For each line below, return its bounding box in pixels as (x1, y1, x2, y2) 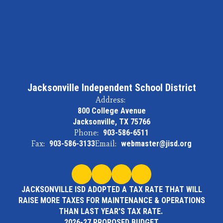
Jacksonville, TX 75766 (73, 117, 150, 126)
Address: (95, 95, 125, 105)
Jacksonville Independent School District (27, 82, 196, 94)
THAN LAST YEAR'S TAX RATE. (58, 207, 165, 216)
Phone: (74, 128, 99, 137)
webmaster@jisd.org (121, 139, 192, 148)
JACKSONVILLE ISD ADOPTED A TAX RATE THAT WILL (21, 185, 202, 194)
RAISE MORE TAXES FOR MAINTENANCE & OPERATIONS (18, 196, 205, 205)
